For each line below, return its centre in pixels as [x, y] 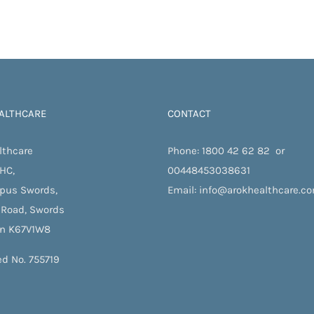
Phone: [185, 150]
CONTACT [189, 113]
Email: [183, 190]
